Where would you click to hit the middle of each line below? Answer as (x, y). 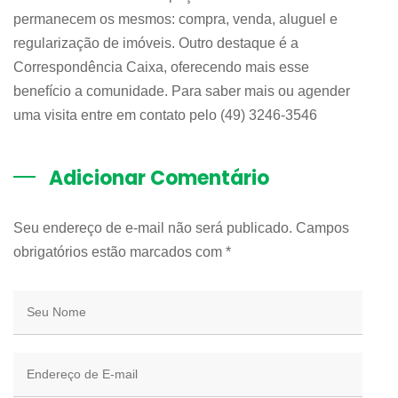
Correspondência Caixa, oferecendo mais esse (161, 67)
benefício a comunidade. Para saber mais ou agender (182, 91)
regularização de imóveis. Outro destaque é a (156, 43)
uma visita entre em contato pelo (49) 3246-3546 (165, 115)
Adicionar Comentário (159, 178)
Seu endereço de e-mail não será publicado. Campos (181, 227)
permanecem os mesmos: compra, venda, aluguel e (175, 19)
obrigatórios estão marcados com (119, 251)
